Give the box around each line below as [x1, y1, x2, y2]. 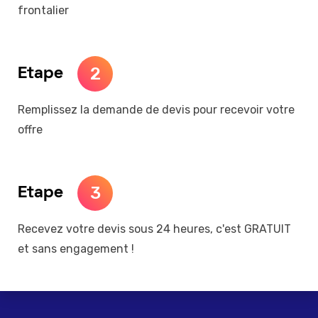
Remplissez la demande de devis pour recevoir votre [18, 103, 295, 117]
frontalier [18, 4, 69, 18]
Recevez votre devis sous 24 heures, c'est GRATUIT [18, 222, 291, 236]
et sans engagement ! [18, 242, 134, 256]
